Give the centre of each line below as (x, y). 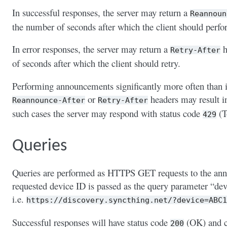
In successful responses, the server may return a (101, 12)
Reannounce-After (49, 100)
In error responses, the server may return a (91, 49)
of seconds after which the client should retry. (96, 63)
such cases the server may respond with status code (107, 113)
